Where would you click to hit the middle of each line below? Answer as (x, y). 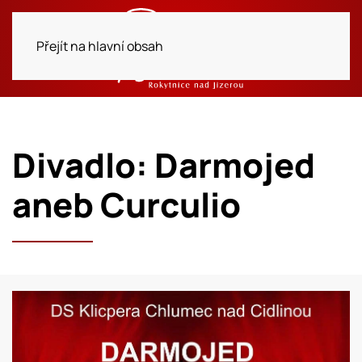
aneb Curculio (126, 204)
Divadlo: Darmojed (164, 165)
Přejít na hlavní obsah (100, 46)
